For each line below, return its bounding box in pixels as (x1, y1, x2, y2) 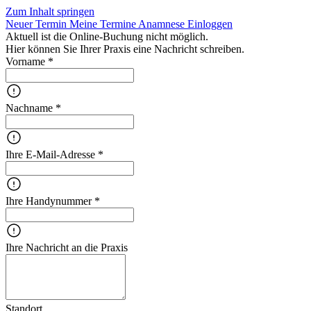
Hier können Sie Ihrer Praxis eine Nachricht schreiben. (6, 43, 244, 55)
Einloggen (187, 18, 233, 30)
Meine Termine (69, 18, 138, 30)
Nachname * (6, 102, 61, 114)
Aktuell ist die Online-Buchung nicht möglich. (6, 31, 208, 42)
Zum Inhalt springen (6, 6, 94, 17)
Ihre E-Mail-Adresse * (6, 149, 103, 160)
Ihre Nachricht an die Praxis (6, 242, 128, 253)
